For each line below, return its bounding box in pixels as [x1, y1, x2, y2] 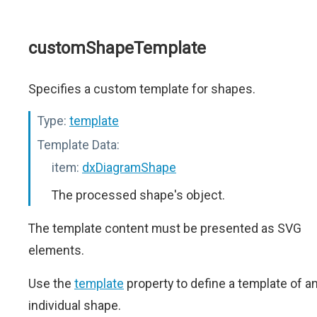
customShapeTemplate [28, 38, 206, 58]
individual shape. [28, 298, 121, 313]
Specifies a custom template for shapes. [28, 81, 255, 96]
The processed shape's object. [52, 188, 225, 202]
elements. [28, 243, 84, 258]
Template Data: [38, 137, 120, 152]
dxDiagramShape [82, 160, 176, 175]
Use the [28, 276, 74, 291]
